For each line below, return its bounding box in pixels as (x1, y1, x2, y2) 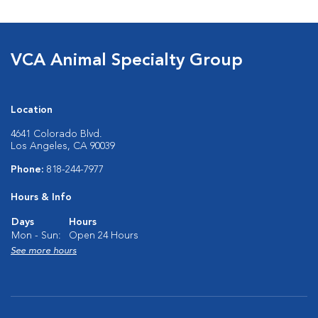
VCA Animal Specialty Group (11, 53, 243, 70)
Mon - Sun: (11, 231, 61, 241)
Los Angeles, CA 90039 (11, 141, 115, 151)
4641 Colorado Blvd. (11, 129, 102, 139)
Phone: (11, 165, 47, 175)
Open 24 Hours (69, 231, 138, 241)
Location (11, 105, 53, 115)
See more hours (11, 246, 77, 256)
